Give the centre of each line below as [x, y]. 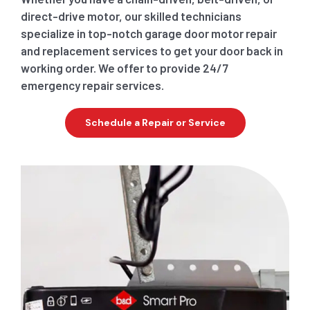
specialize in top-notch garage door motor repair [148, 34]
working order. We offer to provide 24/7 [124, 68]
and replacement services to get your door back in [152, 51]
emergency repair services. [92, 85]
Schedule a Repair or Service [155, 123]
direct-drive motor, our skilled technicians [131, 16]
